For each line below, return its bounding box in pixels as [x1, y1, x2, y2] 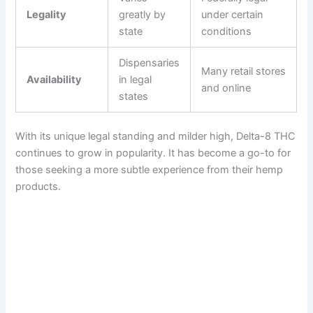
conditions [201, 25, 252, 38]
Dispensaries [119, 57, 180, 70]
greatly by [119, 8, 166, 22]
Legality [27, 8, 67, 22]
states [119, 90, 149, 103]
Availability [27, 73, 82, 87]
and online [201, 82, 252, 95]
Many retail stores [201, 65, 286, 78]
